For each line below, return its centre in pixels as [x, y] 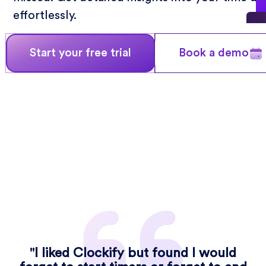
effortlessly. [45, 15]
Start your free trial [81, 53]
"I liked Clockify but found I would [133, 253]
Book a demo [214, 53]
